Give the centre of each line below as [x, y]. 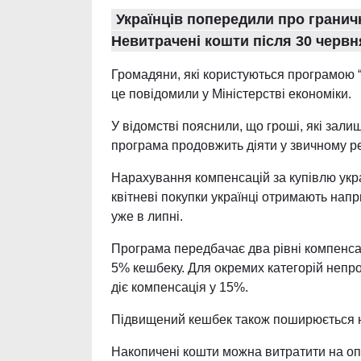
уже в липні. [147, 216]
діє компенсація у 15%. [180, 287]
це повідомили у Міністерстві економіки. [231, 93]
